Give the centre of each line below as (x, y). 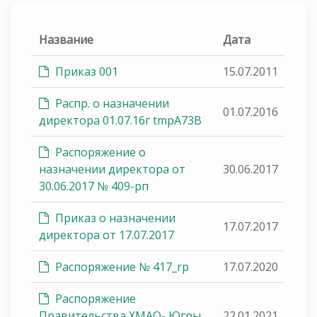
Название (66, 39)
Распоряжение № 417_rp (121, 266)
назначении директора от (112, 169)
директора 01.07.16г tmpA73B (120, 120)
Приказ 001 (85, 71)
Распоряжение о (99, 152)
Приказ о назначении (114, 218)
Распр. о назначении (111, 103)
